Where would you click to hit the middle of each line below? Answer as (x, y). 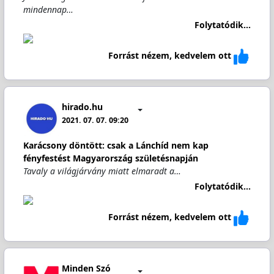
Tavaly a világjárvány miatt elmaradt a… (102, 171)
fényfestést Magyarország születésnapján (110, 158)
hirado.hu (83, 106)
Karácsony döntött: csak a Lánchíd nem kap (116, 145)
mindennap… (48, 9)
